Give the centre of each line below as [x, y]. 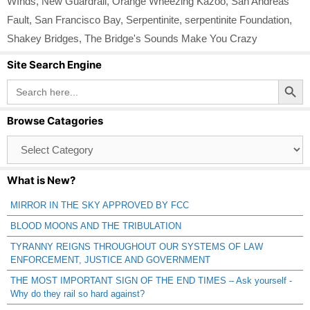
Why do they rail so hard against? [77, 293]
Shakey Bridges [43, 38]
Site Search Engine [54, 64]
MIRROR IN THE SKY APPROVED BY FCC [100, 205]
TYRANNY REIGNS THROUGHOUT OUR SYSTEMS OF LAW [137, 246]
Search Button [292, 78]
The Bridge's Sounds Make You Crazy [171, 38]
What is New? [41, 180]
